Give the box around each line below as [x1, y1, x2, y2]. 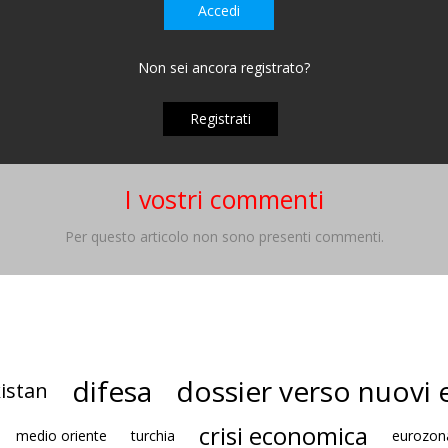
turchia [130, 425, 175, 445]
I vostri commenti [124, 181, 324, 216]
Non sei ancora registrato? [138, 58, 310, 78]
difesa [72, 371, 152, 410]
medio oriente [15, 425, 107, 445]
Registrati [189, 108, 251, 128]
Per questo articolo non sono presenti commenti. [64, 226, 384, 246]
